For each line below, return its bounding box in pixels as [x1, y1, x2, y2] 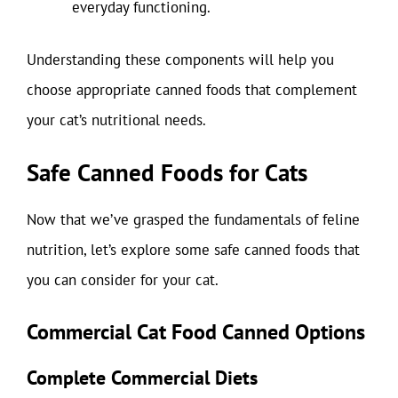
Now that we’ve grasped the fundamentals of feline [27, 209, 360, 229]
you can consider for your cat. [27, 269, 219, 290]
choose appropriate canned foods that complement [27, 80, 357, 99]
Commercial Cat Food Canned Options [27, 318, 365, 346]
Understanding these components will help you [27, 50, 334, 69]
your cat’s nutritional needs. [27, 110, 206, 130]
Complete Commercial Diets [27, 365, 258, 390]
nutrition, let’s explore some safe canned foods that [27, 239, 360, 259]
